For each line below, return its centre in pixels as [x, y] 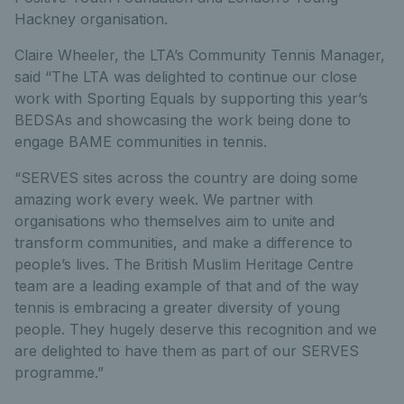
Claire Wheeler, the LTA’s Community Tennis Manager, [200, 55]
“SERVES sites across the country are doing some [186, 178]
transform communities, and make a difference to [184, 243]
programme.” [59, 372]
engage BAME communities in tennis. [141, 142]
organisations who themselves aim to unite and [174, 221]
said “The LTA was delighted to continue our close [186, 77]
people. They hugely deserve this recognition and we [196, 329]
